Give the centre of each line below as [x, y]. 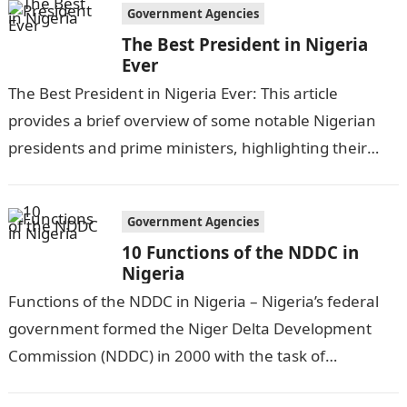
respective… [51, 202]
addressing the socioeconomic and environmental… [194, 382]
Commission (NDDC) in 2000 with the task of [166, 355]
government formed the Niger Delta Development [189, 328]
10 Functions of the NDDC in [240, 252]
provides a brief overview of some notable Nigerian [192, 120]
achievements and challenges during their [161, 174]
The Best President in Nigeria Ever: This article [173, 93]
